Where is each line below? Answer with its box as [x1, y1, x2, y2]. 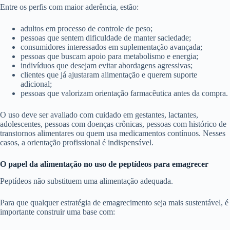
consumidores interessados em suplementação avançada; [21, 42, 202, 51]
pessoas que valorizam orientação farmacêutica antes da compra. [21, 88, 228, 98]
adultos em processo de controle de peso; [21, 24, 152, 33]
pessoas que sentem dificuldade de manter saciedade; [21, 33, 191, 42]
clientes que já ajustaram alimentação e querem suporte [21, 70, 197, 79]
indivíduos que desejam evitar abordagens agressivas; [21, 61, 193, 70]
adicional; [21, 79, 52, 88]
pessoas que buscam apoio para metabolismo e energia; [21, 51, 198, 61]
